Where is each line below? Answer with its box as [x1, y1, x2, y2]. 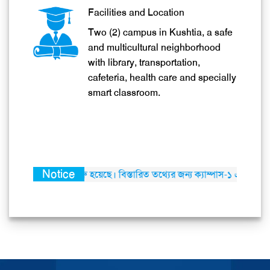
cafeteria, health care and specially [88, 78, 236, 92]
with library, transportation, [88, 63, 200, 77]
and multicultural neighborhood [88, 48, 221, 61]
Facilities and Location [88, 13, 184, 27]
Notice [42, 174, 75, 189]
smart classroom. [88, 93, 160, 107]
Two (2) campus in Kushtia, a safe [88, 33, 233, 46]
